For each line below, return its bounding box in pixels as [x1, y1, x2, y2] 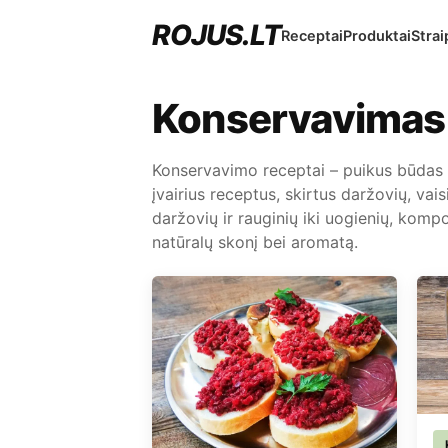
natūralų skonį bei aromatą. [152, 232, 358, 252]
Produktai [343, 27, 412, 45]
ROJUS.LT [152, 18, 282, 52]
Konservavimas [152, 94, 446, 143]
